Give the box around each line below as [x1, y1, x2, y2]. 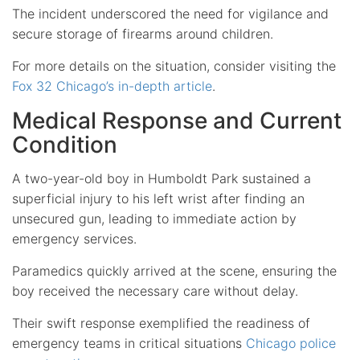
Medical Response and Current [12, 106, 342, 134]
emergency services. [12, 230, 137, 247]
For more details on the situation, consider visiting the [12, 57, 336, 74]
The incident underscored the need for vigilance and [12, 5, 329, 22]
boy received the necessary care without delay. [12, 282, 298, 299]
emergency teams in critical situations [12, 334, 246, 351]
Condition [12, 130, 117, 158]
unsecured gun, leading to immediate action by [12, 210, 297, 227]
